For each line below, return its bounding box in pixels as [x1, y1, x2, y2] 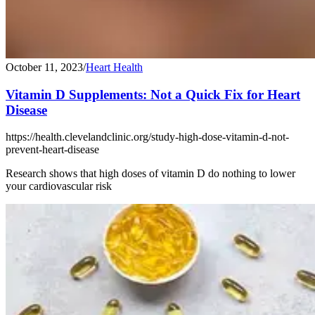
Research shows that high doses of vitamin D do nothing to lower [6, 167, 295, 180]
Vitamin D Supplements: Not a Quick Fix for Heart [6, 86, 300, 102]
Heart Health [86, 61, 143, 73]
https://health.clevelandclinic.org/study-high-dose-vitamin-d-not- [6, 131, 289, 143]
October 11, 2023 [6, 61, 83, 73]
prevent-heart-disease [6, 143, 99, 156]
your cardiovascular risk [6, 180, 112, 193]
